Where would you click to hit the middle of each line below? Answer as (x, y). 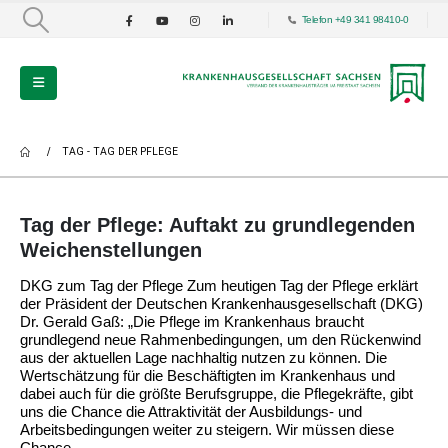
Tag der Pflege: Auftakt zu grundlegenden (217, 225)
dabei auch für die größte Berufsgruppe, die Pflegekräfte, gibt (216, 393)
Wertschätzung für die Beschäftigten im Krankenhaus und (207, 375)
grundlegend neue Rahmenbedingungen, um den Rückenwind (220, 339)
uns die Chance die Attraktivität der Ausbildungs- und (191, 411)
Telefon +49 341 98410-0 (354, 19)
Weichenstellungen (111, 250)
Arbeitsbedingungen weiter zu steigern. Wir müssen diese (207, 429)
